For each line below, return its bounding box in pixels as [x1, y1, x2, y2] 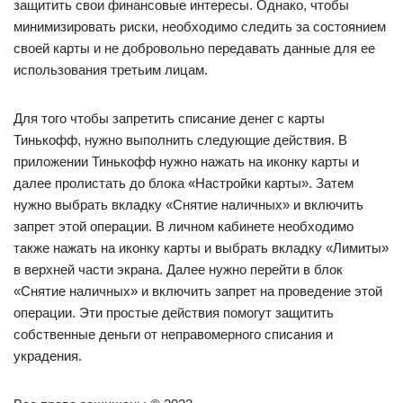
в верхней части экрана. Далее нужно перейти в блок [13, 261, 343, 277]
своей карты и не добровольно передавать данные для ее [13, 40, 375, 56]
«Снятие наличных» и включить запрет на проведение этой [13, 282, 382, 299]
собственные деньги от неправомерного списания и [13, 326, 333, 342]
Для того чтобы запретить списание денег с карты [13, 110, 325, 126]
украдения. [13, 347, 82, 363]
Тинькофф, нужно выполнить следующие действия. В [13, 131, 347, 148]
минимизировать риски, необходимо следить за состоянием [13, 18, 386, 34]
